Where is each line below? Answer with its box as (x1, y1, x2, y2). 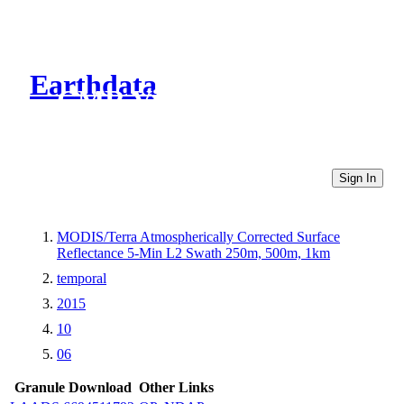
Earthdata (30, 69, 157, 102)
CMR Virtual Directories (57, 84, 363, 117)
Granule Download (14, 379, 132, 395)
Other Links (139, 379, 214, 395)
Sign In (339, 170, 376, 185)
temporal (57, 270, 106, 286)
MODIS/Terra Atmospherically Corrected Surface (57, 228, 340, 244)
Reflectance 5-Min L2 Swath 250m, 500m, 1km (57, 244, 330, 261)
